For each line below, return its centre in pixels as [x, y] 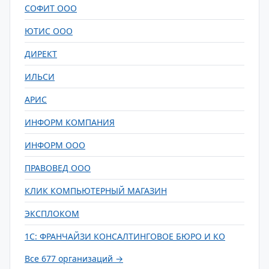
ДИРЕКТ [41, 54]
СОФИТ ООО [51, 8]
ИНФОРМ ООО [55, 145]
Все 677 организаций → [74, 258]
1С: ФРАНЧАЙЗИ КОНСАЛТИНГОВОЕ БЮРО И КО [125, 236]
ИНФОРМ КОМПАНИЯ [70, 122]
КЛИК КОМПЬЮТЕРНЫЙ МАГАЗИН [96, 191]
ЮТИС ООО [49, 31]
